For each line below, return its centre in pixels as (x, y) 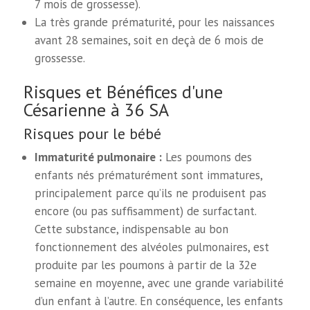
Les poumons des (207, 157)
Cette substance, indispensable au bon (132, 229)
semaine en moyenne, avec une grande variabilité (159, 283)
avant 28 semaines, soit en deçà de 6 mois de (149, 40)
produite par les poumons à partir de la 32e (146, 265)
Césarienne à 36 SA (96, 110)
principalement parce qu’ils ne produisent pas (151, 193)
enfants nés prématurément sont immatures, (149, 175)
